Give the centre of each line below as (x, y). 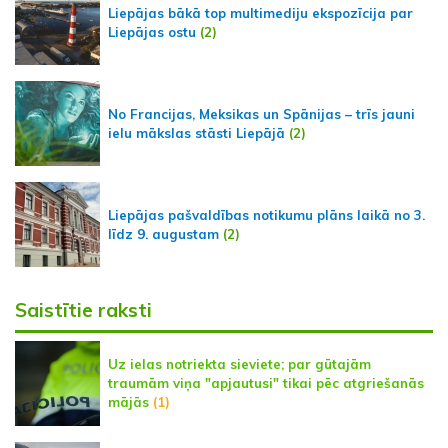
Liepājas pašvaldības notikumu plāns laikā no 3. (266, 214)
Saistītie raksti (83, 310)
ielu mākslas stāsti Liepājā (196, 132)
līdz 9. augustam (163, 233)
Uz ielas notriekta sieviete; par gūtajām (239, 364)
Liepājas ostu (152, 31)
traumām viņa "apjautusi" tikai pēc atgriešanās (266, 383)
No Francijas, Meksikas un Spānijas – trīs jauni (261, 113)
